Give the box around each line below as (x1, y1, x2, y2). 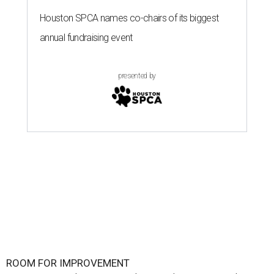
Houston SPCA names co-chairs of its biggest (40, 12, 219, 24)
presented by (118, 72, 156, 81)
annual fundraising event (40, 32, 133, 44)
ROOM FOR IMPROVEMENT (6, 257, 130, 270)
